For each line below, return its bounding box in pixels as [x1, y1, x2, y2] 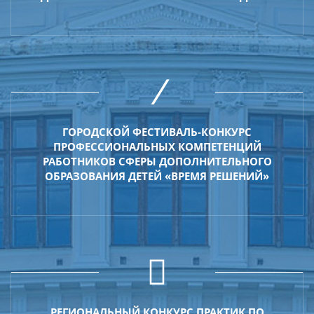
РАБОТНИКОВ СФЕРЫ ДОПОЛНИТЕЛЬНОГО [42, 153, 272, 168]
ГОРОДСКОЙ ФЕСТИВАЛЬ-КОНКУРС [62, 124, 252, 139]
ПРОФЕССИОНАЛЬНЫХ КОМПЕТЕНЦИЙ [53, 139, 261, 153]
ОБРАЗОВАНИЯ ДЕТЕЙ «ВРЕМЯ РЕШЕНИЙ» [45, 168, 269, 183]
